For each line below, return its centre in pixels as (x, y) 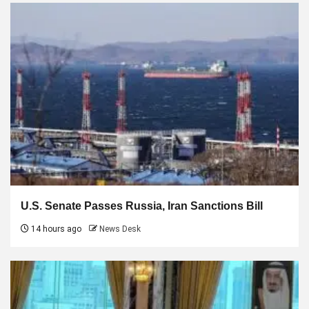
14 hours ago (55, 229)
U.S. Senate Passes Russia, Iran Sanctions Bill (142, 206)
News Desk (120, 229)
